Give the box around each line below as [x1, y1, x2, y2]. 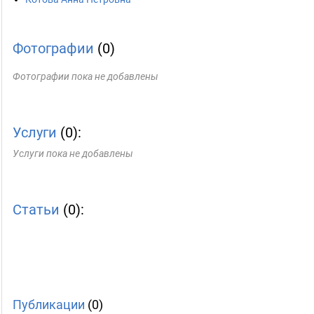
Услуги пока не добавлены [13, 148, 133, 159]
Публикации [13, 297, 85, 312]
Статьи [13, 201, 60, 218]
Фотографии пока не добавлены [13, 71, 158, 82]
